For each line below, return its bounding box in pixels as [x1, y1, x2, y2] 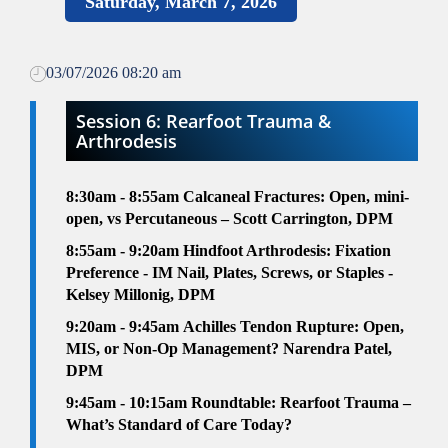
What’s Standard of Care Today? [66, 416, 292, 434]
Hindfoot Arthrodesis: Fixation [183, 242, 391, 260]
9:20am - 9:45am [66, 318, 183, 336]
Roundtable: [191, 394, 276, 412]
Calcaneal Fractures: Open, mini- [183, 188, 409, 206]
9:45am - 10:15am [66, 394, 191, 412]
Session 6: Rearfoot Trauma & [76, 109, 331, 134]
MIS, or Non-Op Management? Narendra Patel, [66, 340, 392, 358]
